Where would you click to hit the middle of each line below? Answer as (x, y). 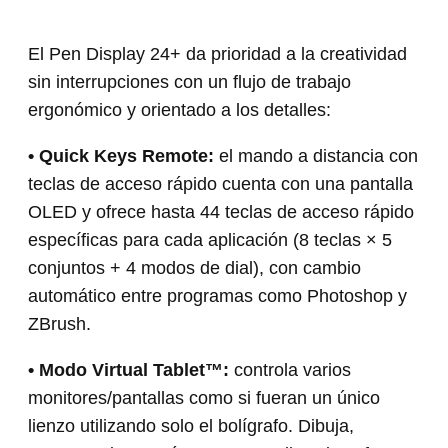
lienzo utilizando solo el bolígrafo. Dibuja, (191, 425)
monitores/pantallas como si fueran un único (204, 397)
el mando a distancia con (319, 155)
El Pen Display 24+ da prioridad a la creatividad (218, 53)
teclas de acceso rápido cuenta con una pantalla (221, 183)
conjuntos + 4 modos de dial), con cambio (195, 267)
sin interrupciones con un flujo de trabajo (190, 81)
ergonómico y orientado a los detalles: (180, 109)
